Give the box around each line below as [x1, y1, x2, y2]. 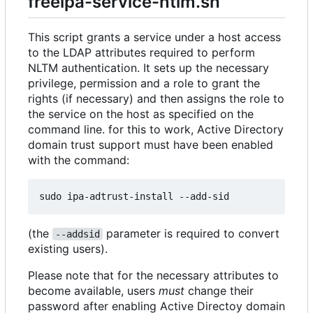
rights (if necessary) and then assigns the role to [28, 92, 284, 106]
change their [184, 284, 254, 298]
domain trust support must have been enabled [28, 138, 273, 152]
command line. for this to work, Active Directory [28, 122, 284, 137]
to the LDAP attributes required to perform [28, 45, 255, 60]
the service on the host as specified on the [28, 107, 254, 122]
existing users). [28, 242, 108, 256]
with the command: [28, 153, 129, 168]
